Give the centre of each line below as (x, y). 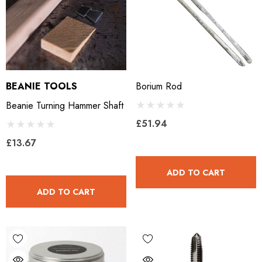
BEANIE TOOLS (42, 86)
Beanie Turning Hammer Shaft (65, 106)
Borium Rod (159, 86)
